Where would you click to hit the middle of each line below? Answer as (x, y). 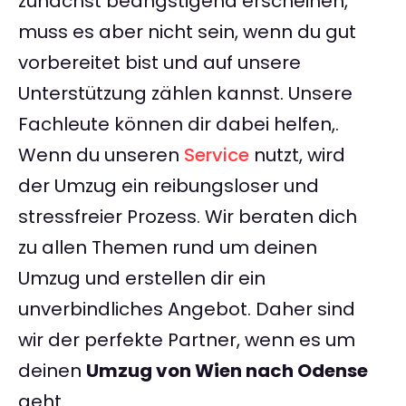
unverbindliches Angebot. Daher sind (187, 309)
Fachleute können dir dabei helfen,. (179, 125)
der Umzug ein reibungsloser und (169, 186)
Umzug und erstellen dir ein (142, 279)
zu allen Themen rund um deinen (168, 248)
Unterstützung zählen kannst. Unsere (185, 94)
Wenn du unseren (101, 155)
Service (217, 155)
